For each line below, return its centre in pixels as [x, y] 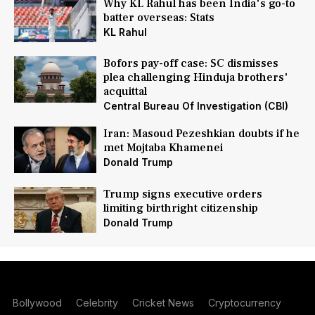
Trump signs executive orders [182, 194]
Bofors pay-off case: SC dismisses [191, 64]
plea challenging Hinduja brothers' [195, 78]
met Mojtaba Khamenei [163, 148]
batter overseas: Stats [159, 18]
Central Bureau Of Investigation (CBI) [195, 106]
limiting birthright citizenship [180, 208]
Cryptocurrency [244, 303]
